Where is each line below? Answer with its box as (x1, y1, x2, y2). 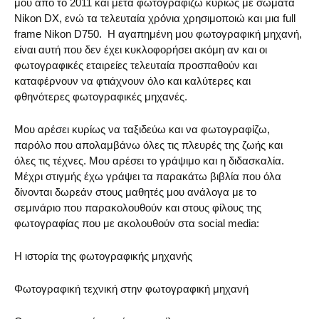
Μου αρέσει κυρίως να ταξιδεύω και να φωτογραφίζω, (14, 122, 270, 135)
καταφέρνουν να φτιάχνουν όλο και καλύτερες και (14, 74, 251, 87)
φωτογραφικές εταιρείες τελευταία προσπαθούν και (14, 58, 257, 71)
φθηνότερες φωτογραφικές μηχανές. (14, 90, 187, 103)
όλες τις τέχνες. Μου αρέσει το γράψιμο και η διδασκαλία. (14, 154, 284, 167)
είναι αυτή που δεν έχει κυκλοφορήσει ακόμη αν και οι (14, 43, 267, 56)
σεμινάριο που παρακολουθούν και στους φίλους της (14, 201, 261, 214)
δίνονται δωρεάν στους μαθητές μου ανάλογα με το (14, 185, 256, 198)
